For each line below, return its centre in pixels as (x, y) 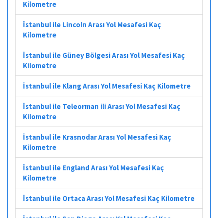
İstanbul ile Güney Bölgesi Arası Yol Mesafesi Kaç (104, 55)
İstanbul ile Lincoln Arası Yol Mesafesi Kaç (92, 24)
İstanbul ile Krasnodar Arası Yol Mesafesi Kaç (97, 137)
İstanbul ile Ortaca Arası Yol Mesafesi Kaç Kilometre (109, 198)
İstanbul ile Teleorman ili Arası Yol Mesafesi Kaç (102, 106)
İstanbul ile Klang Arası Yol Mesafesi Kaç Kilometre (107, 86)
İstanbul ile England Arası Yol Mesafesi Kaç (93, 167)
